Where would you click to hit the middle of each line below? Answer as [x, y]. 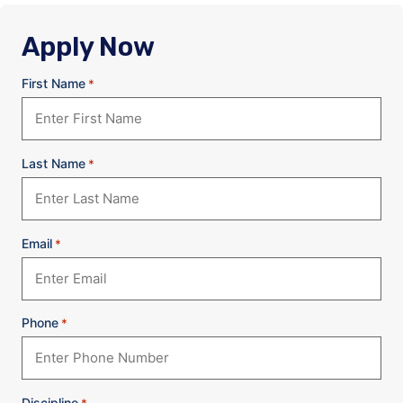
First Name [54, 84]
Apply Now [88, 47]
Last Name [54, 164]
